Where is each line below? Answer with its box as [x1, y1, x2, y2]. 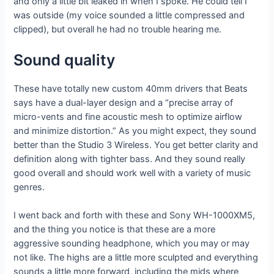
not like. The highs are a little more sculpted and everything [13, 252, 259, 264]
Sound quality [13, 51, 116, 70]
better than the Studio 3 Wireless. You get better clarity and [13, 139, 259, 151]
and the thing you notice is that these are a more [13, 224, 216, 235]
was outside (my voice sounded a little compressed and [13, 9, 245, 21]
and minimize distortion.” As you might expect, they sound [13, 125, 257, 137]
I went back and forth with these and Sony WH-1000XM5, [13, 210, 256, 221]
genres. [13, 182, 45, 193]
